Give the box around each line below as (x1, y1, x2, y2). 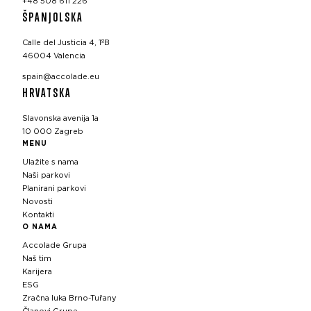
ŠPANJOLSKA (22, 8, 83, 24)
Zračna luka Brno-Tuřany (22, 294, 117, 303)
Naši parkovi (22, 171, 70, 180)
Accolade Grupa (22, 242, 87, 250)
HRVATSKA (22, 84, 72, 100)
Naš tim (22, 255, 51, 263)
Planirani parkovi (22, 185, 86, 193)
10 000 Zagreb (22, 128, 83, 136)
